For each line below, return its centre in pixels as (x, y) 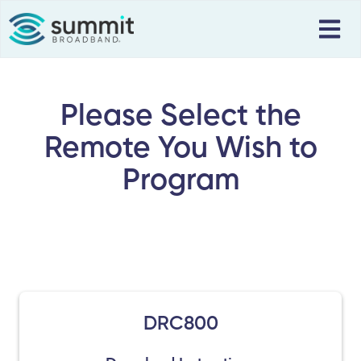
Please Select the (180, 114)
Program (180, 178)
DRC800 (180, 323)
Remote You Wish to (180, 146)
